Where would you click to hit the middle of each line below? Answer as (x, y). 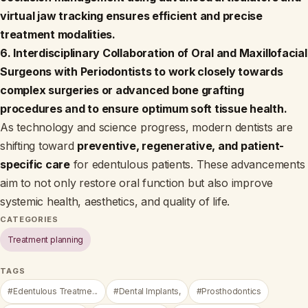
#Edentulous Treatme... (53, 291)
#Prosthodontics (229, 291)
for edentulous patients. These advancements (187, 164)
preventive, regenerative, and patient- (181, 145)
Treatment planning (46, 239)
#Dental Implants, (147, 291)
